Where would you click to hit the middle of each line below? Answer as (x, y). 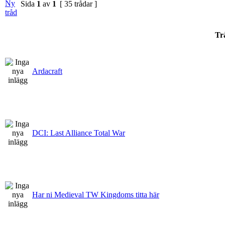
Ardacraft (47, 71)
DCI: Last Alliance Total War (79, 133)
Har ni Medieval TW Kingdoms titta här (96, 194)
